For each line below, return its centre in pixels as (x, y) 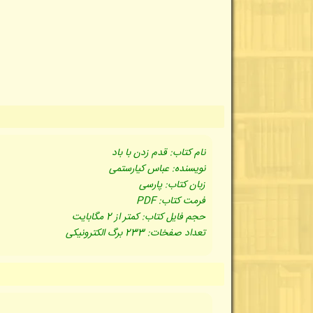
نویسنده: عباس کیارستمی (158, 169)
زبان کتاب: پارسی (173, 185)
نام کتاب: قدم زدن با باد (159, 153)
